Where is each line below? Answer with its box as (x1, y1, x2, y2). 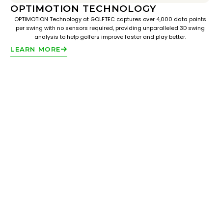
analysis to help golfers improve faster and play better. (34, 33, 186, 41)
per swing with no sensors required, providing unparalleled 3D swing (15, 24, 205, 32)
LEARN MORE (10, 45, 61, 53)
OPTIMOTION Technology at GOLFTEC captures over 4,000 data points (14, 15, 206, 23)
